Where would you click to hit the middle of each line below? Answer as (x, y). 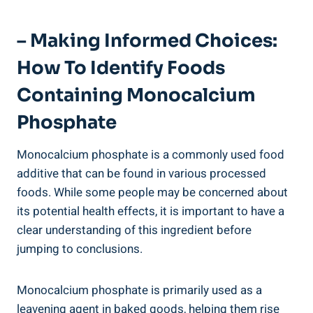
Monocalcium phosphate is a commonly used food (151, 154)
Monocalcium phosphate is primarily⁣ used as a (139, 290)
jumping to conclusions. (80, 249)
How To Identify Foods (121, 68)
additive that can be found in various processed (141, 173)
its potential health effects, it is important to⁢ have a (151, 211)
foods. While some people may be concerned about (152, 192)
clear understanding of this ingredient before (134, 230)
